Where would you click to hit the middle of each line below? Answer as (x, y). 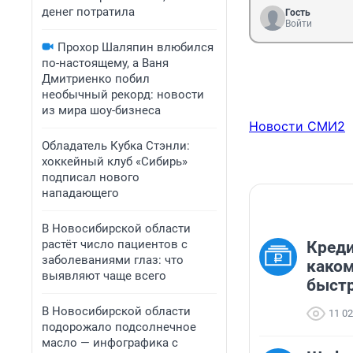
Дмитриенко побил (96, 79)
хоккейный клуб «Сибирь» (115, 162)
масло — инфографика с (110, 343)
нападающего (80, 193)
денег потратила (88, 12)
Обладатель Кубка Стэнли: (116, 146)
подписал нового (91, 177)
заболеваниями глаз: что (113, 260)
